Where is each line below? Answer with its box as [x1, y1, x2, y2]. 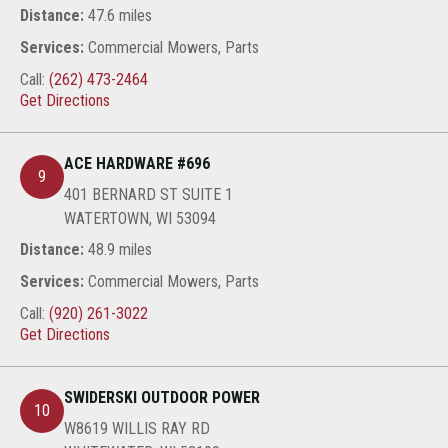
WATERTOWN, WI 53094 [64, 208, 216, 228]
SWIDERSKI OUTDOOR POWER [64, 387, 260, 407]
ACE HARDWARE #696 [64, 153, 210, 173]
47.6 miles [84, 6, 152, 26]
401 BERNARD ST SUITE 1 [64, 184, 233, 204]
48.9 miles [84, 240, 152, 260]
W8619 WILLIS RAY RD [64, 418, 210, 438]
